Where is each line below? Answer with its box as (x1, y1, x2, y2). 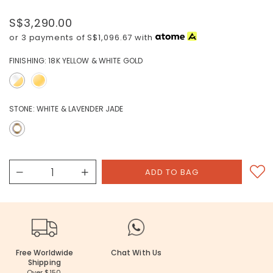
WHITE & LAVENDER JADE (36, 104, 124, 114)
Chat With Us (110, 247, 162, 258)
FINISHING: (9, 55, 47, 66)
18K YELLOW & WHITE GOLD (48, 55, 143, 66)
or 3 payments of (9, 32, 88, 43)
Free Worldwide (15, 247, 74, 258)
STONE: (9, 104, 35, 114)
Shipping (28, 257, 61, 268)
